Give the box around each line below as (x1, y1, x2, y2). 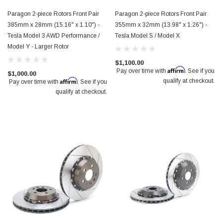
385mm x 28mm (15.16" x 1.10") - (7, 21, 100, 28)
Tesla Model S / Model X (115, 32, 180, 39)
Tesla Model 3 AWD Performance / (7, 32, 100, 39)
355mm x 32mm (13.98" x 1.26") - (115, 21, 207, 28)
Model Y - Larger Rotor (7, 43, 69, 50)
